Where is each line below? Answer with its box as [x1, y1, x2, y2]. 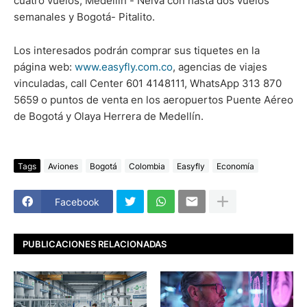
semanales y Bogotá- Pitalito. [14, 10, 155, 24]
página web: [14, 60, 75, 74]
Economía [217, 160, 254, 171]
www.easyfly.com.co [75, 60, 173, 74]
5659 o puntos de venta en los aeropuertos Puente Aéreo [14, 93, 293, 107]
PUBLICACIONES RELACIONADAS [23, 238, 167, 249]
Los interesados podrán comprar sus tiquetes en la [14, 44, 260, 58]
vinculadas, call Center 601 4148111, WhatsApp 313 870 [14, 77, 282, 90]
